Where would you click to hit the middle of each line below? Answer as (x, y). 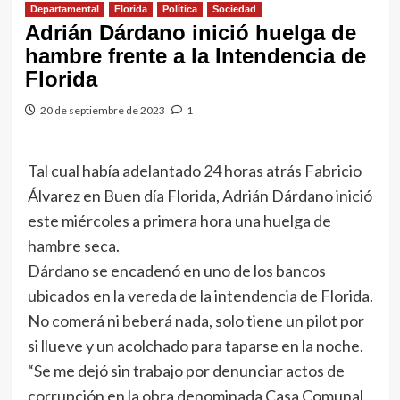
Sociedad (234, 9)
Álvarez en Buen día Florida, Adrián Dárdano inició (200, 196)
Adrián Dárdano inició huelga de (190, 33)
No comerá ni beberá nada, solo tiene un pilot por (196, 321)
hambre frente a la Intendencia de (195, 56)
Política (179, 9)
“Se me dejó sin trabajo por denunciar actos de (186, 371)
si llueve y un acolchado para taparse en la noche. (195, 346)
